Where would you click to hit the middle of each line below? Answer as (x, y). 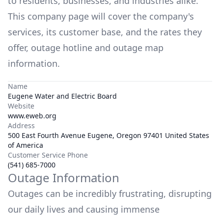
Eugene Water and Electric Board (62, 96)
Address (21, 125)
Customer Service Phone (48, 155)
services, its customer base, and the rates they (105, 32)
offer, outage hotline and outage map (86, 48)
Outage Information (64, 178)
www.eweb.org (32, 116)
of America (26, 145)
